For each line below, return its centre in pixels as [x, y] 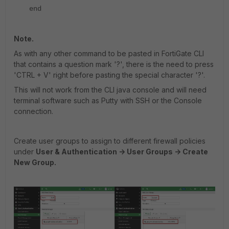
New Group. [35, 163]
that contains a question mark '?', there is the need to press [114, 64]
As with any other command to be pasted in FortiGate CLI [109, 54]
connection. [33, 111]
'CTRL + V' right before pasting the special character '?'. [109, 75]
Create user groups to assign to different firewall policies [110, 141]
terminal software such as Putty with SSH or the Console [108, 101]
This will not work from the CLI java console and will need [110, 90]
